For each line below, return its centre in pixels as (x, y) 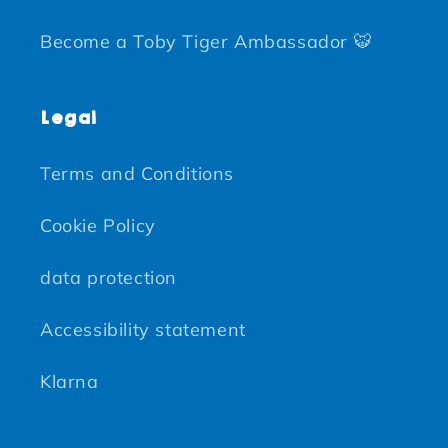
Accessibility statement (143, 330)
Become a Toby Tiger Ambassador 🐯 (206, 42)
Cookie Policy (98, 226)
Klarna (69, 382)
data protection (108, 278)
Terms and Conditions (137, 174)
